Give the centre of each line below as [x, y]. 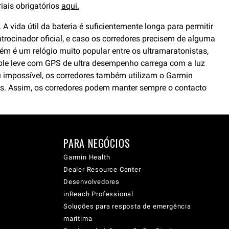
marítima [78, 219]
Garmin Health [87, 157]
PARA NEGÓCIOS [97, 143]
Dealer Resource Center [102, 169]
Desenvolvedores [91, 182]
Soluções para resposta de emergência [127, 206]
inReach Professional [98, 194]
